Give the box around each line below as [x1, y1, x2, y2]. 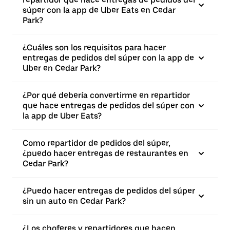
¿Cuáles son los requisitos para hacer [23, 43, 166, 52]
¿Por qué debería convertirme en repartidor [23, 90, 190, 100]
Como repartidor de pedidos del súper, [23, 138, 170, 148]
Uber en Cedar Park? [23, 63, 101, 73]
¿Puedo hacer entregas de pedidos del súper [23, 186, 195, 196]
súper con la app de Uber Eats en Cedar [23, 5, 176, 15]
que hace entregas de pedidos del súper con [23, 101, 195, 110]
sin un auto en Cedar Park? [23, 196, 126, 206]
